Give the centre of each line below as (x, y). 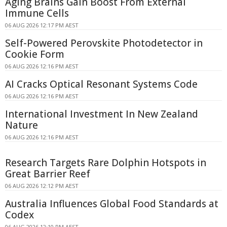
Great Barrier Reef (48, 174)
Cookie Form (35, 54)
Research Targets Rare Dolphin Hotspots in (106, 163)
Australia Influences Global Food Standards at (112, 204)
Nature (22, 125)
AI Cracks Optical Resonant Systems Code (101, 84)
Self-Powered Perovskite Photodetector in (104, 43)
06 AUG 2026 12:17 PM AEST (42, 25)
